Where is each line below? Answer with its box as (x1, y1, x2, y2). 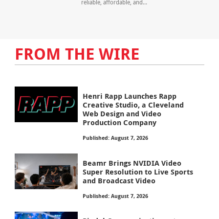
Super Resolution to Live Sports (83, 166, 194, 177)
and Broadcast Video (83, 175, 156, 186)
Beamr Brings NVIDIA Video (83, 157, 182, 168)
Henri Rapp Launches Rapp (83, 90, 177, 101)
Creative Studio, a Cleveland (83, 99, 184, 110)
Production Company (83, 117, 157, 128)
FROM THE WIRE (14, 42, 139, 65)
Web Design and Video (83, 108, 162, 119)
